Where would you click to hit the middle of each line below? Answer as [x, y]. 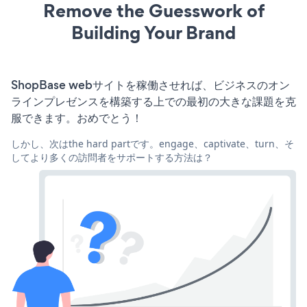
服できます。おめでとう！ [77, 118]
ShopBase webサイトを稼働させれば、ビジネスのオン [150, 85]
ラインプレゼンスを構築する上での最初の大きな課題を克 [153, 101]
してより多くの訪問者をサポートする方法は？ [112, 157]
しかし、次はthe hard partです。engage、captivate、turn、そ [152, 143]
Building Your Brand [153, 32]
